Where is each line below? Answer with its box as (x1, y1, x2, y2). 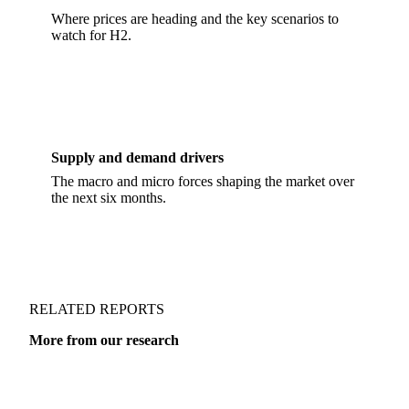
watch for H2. (51, 108, 131, 124)
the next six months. (51, 270, 166, 287)
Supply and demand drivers (51, 230, 224, 246)
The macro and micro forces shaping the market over (51, 254, 354, 270)
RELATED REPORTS (29, 382, 164, 398)
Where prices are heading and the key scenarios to (51, 91, 339, 108)
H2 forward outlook (51, 68, 174, 84)
